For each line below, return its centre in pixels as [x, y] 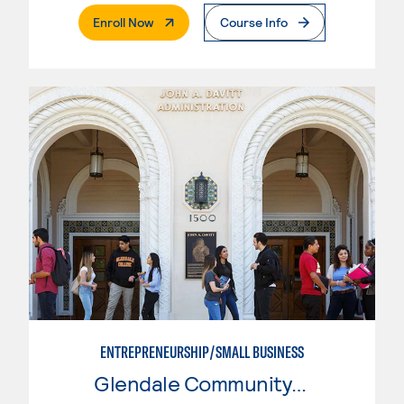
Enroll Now [123, 23]
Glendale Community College [299, 383]
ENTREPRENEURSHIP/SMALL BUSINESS [202, 353]
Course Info [254, 23]
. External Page [194, 22]
